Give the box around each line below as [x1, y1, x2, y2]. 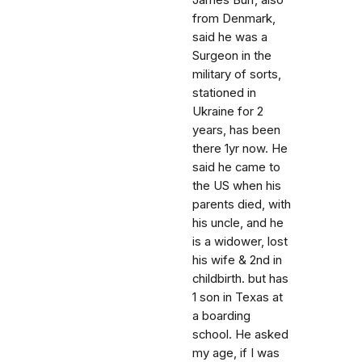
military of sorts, [192, 67, 281, 82]
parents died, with [192, 197, 291, 212]
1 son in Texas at [192, 290, 283, 305]
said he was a [192, 30, 267, 44]
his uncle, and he [192, 216, 284, 230]
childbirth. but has [192, 271, 288, 286]
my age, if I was [192, 346, 280, 360]
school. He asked [192, 327, 288, 342]
